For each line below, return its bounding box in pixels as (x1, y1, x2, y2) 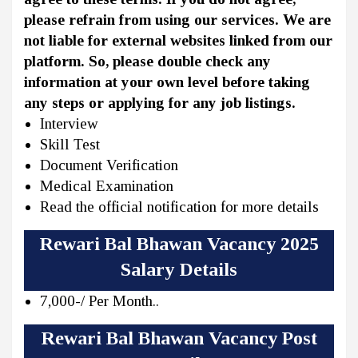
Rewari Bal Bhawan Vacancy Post (41, 328, 317, 349)
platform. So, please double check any (24, 53, 271, 70)
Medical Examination (40, 177, 173, 195)
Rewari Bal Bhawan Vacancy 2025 (39, 233, 319, 255)
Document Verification (40, 157, 178, 174)
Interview (40, 115, 98, 133)
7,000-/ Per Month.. (40, 292, 159, 310)
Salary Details (121, 259, 237, 280)
